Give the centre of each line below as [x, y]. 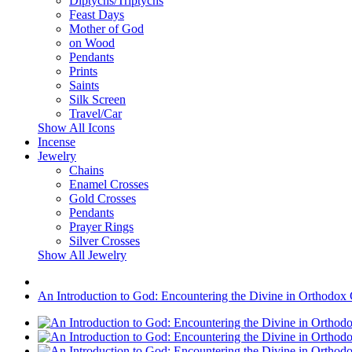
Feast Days [97, 15]
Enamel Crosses [109, 184]
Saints [84, 85]
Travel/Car [95, 114]
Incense [57, 142]
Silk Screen [97, 99]
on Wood [92, 43]
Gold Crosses [103, 198]
